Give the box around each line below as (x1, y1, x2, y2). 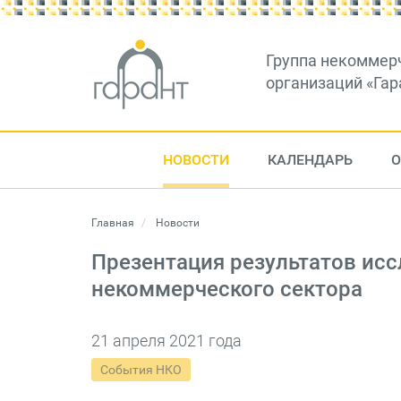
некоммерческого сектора (91, 277, 363, 302)
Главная (91, 217, 134, 229)
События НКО (100, 363, 182, 377)
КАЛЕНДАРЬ (267, 151, 353, 168)
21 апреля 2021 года (91, 331, 242, 350)
